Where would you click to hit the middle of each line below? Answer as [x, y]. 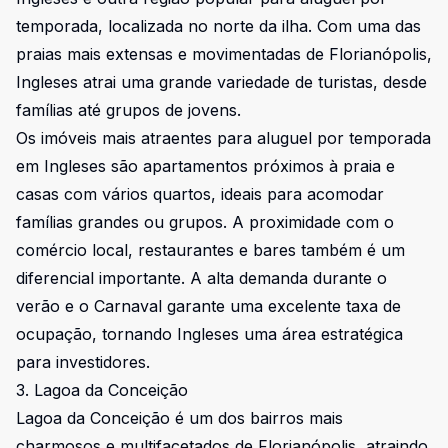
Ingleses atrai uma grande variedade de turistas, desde [221, 82]
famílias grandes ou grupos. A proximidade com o [205, 222]
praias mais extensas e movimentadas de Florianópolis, [224, 54]
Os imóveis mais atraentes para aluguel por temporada [223, 138]
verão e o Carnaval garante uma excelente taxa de [208, 306]
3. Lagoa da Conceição [102, 390]
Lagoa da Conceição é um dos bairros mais [179, 418]
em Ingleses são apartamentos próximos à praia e [205, 166]
